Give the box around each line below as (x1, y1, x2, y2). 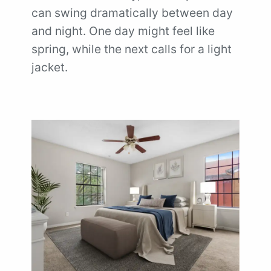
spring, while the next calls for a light (31, 42, 232, 56)
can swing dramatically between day (31, 5, 233, 20)
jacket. (31, 60, 68, 74)
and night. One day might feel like (31, 24, 215, 38)
